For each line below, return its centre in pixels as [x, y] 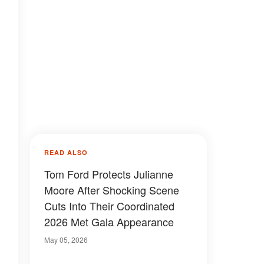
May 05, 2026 [66, 240]
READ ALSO [66, 152]
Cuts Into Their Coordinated [109, 206]
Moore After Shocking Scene [112, 190]
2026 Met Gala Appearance [109, 222]
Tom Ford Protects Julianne [109, 174]
